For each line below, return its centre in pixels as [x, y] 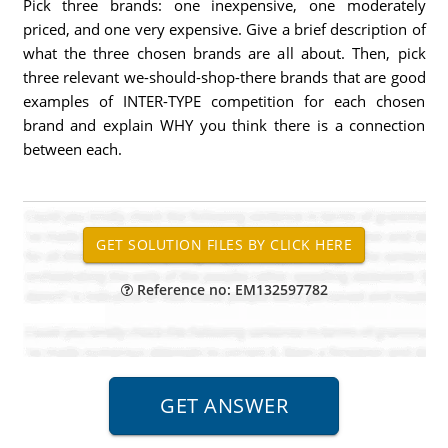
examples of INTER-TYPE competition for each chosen [224, 101]
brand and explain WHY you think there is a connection [224, 125]
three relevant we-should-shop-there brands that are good [224, 77]
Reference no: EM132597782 [230, 289]
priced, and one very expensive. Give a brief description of [224, 29]
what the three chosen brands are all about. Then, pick [224, 53]
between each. [72, 149]
